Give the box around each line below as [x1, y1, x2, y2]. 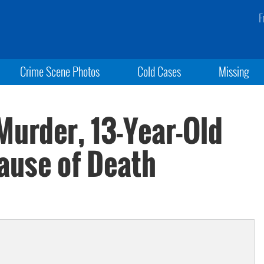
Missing [219, 62, 250, 80]
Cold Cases [137, 62, 181, 80]
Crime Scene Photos [19, 62, 100, 80]
